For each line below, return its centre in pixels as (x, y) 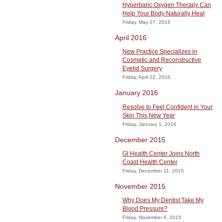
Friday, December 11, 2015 (153, 170)
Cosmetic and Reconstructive (162, 60)
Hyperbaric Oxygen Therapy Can (167, 5)
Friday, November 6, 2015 (152, 217)
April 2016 (131, 38)
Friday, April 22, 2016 (146, 77)
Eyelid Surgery (142, 69)
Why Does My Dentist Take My (163, 200)
